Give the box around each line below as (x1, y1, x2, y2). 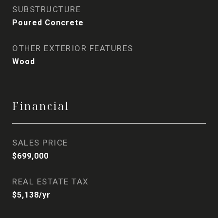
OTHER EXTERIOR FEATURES (12, 43, 133, 53)
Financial (12, 99, 70, 113)
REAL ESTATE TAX (12, 177, 89, 186)
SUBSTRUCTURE (12, 4, 81, 14)
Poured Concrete (12, 18, 84, 27)
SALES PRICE (12, 138, 68, 147)
